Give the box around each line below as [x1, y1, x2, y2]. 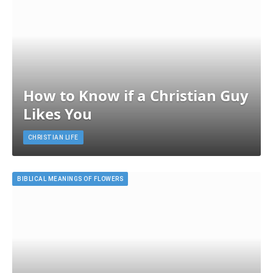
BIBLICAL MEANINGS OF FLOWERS [17, 175, 123, 182]
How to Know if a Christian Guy [23, 85, 249, 106]
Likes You [23, 104, 92, 124]
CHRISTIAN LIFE [27, 134, 79, 141]
